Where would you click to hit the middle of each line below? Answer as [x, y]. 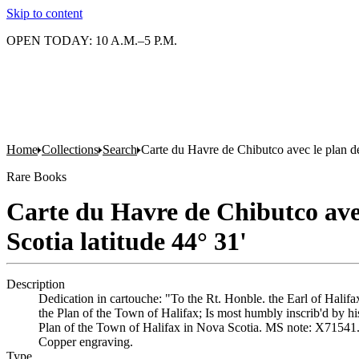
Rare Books [36, 177]
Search [120, 149]
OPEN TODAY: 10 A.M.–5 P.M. [92, 40]
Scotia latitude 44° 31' [127, 241]
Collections [70, 149]
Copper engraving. [86, 342]
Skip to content [44, 13]
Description [36, 284]
